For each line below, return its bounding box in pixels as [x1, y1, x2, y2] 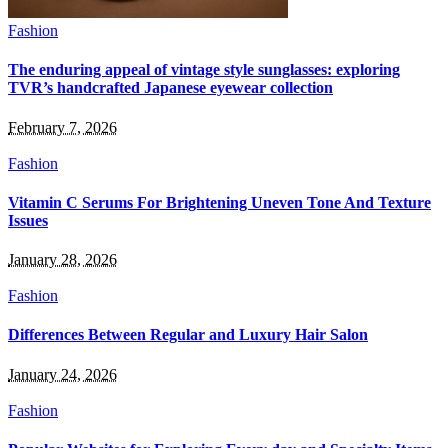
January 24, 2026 [8, 365, 117, 383]
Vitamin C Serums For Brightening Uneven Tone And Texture [8, 193, 431, 211]
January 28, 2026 [8, 251, 117, 269]
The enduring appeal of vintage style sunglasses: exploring [8, 61, 400, 79]
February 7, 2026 [8, 118, 117, 136]
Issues [8, 211, 48, 229]
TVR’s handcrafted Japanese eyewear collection [8, 79, 333, 97]
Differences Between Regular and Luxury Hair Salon [8, 326, 368, 344]
